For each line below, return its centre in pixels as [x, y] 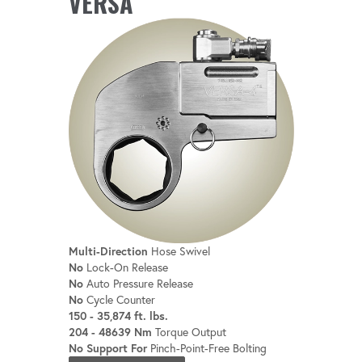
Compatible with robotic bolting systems [173, 24]
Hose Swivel [179, 251]
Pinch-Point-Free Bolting [206, 348]
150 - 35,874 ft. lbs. [118, 316]
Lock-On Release [125, 267]
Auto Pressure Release [138, 283]
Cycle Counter [119, 299]
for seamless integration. [131, 43]
